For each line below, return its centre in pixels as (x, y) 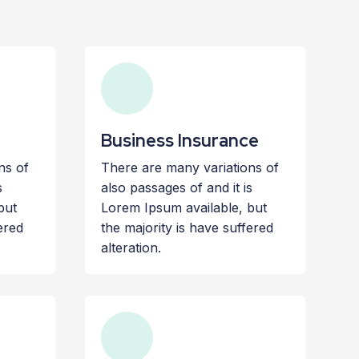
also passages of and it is (176, 188)
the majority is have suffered (187, 228)
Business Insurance (179, 141)
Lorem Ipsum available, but (184, 208)
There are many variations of (190, 168)
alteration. (131, 248)
